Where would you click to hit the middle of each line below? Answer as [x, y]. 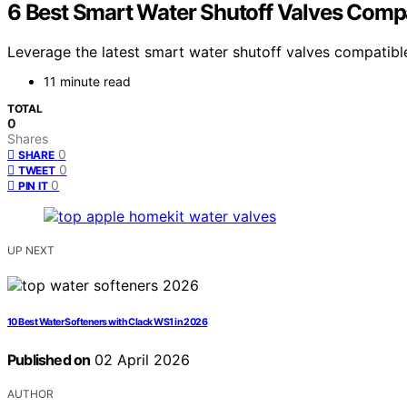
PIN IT [33, 186]
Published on [49, 360]
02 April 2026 [140, 360]
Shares [28, 139]
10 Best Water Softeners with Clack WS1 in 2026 [108, 323]
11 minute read [87, 82]
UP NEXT [31, 251]
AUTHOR [30, 394]
